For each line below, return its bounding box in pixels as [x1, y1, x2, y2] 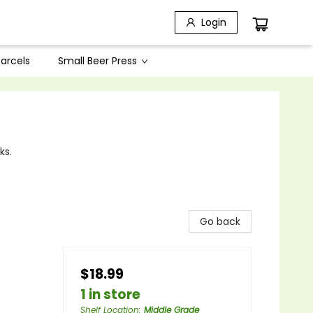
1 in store [80, 285, 140, 304]
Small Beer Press [58, 54, 137, 68]
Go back [200, 214, 240, 228]
